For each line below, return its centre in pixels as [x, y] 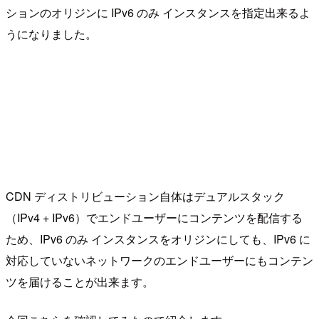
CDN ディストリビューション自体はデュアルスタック [145, 196]
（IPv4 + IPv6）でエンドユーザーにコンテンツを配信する [154, 217]
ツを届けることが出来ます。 [80, 281]
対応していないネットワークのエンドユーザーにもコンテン [159, 260]
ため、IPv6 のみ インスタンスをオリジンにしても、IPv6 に [158, 239]
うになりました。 [51, 33]
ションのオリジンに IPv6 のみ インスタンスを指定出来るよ [158, 12]
